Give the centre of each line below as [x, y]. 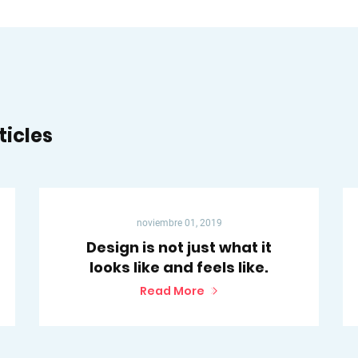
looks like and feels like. [179, 268]
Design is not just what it [179, 248]
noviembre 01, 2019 [179, 223]
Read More [172, 291]
